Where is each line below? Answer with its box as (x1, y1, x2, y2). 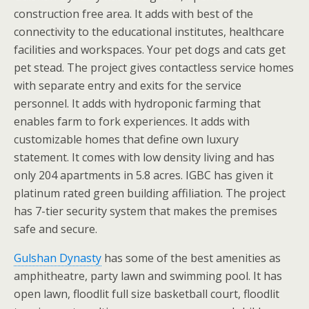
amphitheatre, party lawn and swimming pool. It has (14, 268, 282, 284)
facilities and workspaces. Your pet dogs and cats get (14, 42, 286, 58)
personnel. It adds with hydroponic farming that (14, 96, 261, 112)
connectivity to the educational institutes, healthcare (14, 24, 284, 40)
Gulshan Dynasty (14, 250, 101, 266)
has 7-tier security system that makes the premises (14, 203, 277, 219)
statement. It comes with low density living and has (14, 150, 275, 166)
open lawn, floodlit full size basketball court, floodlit (14, 286, 279, 302)
